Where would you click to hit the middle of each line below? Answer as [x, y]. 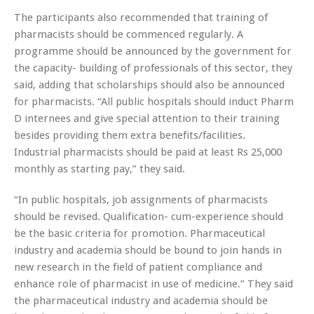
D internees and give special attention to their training [147, 118]
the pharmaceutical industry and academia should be [141, 300]
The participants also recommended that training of [141, 17]
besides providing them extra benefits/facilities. [130, 135]
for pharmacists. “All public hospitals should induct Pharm [154, 101]
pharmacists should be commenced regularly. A [129, 34]
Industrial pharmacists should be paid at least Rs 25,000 [148, 152]
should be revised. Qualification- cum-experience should [149, 216]
